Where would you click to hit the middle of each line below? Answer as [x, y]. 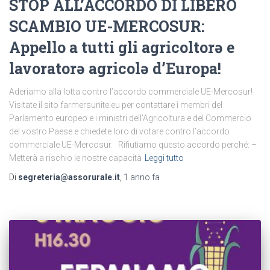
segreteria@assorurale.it [69, 177]
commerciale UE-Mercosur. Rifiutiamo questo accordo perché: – [133, 145]
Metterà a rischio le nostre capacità [75, 158]
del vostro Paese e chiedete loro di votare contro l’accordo [119, 132]
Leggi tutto [164, 158]
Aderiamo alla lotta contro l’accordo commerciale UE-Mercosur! [133, 92]
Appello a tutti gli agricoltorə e [122, 48]
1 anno [137, 177]
